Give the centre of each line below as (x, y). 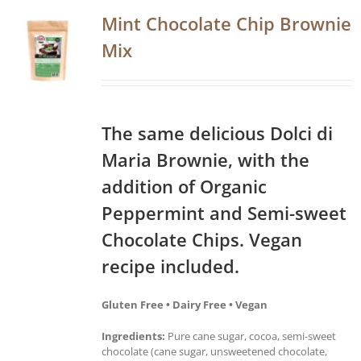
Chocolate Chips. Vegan (202, 239)
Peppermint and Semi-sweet (224, 212)
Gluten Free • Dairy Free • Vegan (185, 304)
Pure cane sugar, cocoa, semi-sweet (251, 336)
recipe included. (170, 266)
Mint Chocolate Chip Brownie (226, 23)
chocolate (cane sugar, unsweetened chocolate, (214, 351)
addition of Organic (184, 186)
